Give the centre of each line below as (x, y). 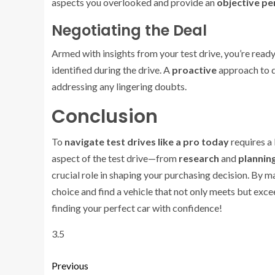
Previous (70, 265)
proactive (194, 70)
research (199, 158)
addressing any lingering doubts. (119, 86)
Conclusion (105, 117)
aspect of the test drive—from (115, 158)
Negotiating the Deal (129, 30)
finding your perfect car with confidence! (137, 208)
